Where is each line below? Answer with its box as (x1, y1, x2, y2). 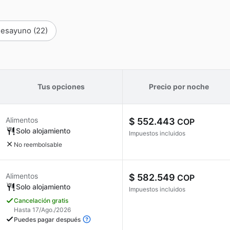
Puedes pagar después (14, 216, 82, 224)
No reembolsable (14, 141, 62, 148)
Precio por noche (149, 82, 209, 91)
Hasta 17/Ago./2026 (14, 206, 71, 214)
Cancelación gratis (14, 197, 68, 204)
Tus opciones (37, 82, 85, 91)
